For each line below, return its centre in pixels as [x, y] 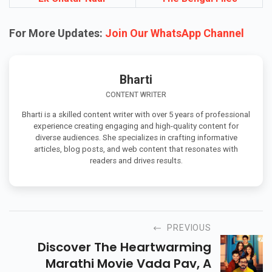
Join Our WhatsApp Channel [175, 33]
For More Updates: [57, 33]
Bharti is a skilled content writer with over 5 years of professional [136, 114]
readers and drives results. [136, 160]
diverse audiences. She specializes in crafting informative [136, 137]
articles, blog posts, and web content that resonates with [136, 149]
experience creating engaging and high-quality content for [136, 126]
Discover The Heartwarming [124, 247]
